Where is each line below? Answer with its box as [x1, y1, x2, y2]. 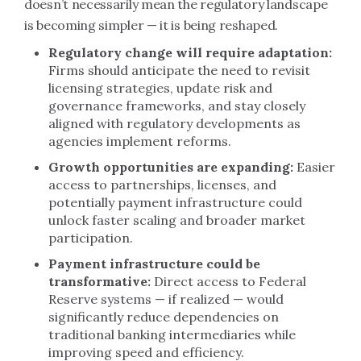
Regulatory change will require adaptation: [48, 44, 332, 60]
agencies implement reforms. [48, 133, 231, 149]
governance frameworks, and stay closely [48, 98, 305, 114]
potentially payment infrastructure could [48, 194, 302, 210]
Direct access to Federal [151, 273, 306, 289]
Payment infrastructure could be [48, 255, 260, 272]
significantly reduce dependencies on [48, 309, 279, 325]
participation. [48, 230, 133, 246]
